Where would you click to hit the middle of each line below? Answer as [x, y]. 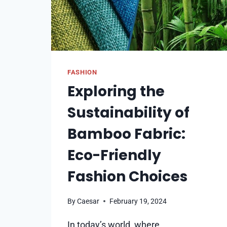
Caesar [88, 201]
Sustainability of [128, 113]
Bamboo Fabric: [126, 134]
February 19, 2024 [138, 201]
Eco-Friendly [114, 156]
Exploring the [116, 92]
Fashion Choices [127, 177]
